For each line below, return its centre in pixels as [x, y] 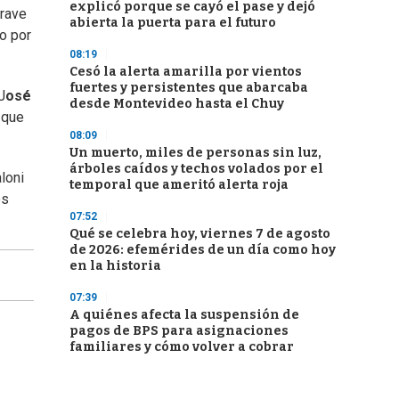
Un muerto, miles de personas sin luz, [195, 153]
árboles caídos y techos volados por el [196, 169]
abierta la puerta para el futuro [173, 23]
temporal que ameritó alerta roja [179, 185]
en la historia [115, 266]
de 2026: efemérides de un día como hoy [203, 250]
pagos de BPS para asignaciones [179, 331]
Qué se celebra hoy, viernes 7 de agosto [200, 234]
